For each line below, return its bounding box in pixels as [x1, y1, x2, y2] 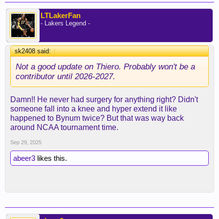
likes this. [35, 154, 67, 162]
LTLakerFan [41, 11, 81, 20]
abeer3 [13, 154, 35, 162]
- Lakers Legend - [41, 20, 90, 27]
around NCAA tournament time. [10, 123, 118, 131]
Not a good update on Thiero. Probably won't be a [16, 62, 195, 71]
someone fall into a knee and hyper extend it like [10, 105, 177, 113]
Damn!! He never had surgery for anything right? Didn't [10, 95, 198, 104]
